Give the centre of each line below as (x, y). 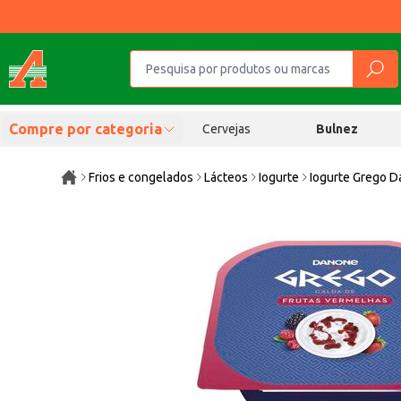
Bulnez (337, 129)
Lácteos (226, 177)
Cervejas (226, 129)
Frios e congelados (141, 177)
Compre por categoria (85, 129)
